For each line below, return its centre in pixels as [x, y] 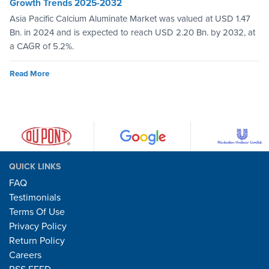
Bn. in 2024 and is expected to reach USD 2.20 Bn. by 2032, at [132, 33]
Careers [25, 255]
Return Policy [37, 241]
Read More [29, 74]
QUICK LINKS [35, 167]
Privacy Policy [38, 227]
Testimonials [35, 198]
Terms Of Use [37, 212]
